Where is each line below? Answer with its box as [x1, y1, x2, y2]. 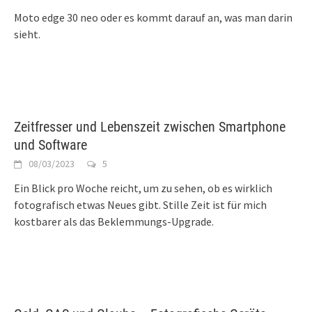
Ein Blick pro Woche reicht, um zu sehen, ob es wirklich [14, 180, 272, 195]
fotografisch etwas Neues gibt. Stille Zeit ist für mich [14, 197, 267, 212]
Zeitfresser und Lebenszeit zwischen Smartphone [14, 118, 286, 135]
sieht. [14, 26, 40, 41]
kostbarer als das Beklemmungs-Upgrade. [14, 214, 216, 228]
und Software [14, 136, 87, 153]
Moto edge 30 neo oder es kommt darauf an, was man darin [14, 10, 292, 24]
